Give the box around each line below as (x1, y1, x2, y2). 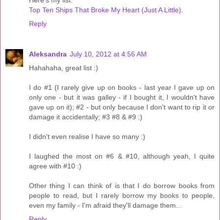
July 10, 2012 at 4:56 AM (70, 50, 147, 58)
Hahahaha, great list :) (29, 64, 98, 72)
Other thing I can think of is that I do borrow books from (29, 182, 215, 190)
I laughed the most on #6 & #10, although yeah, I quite (29, 152, 215, 161)
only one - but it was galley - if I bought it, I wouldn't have (29, 93, 215, 102)
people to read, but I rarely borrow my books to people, (29, 192, 215, 200)
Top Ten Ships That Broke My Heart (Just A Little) (29, 6, 181, 14)
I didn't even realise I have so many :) (29, 133, 145, 141)
